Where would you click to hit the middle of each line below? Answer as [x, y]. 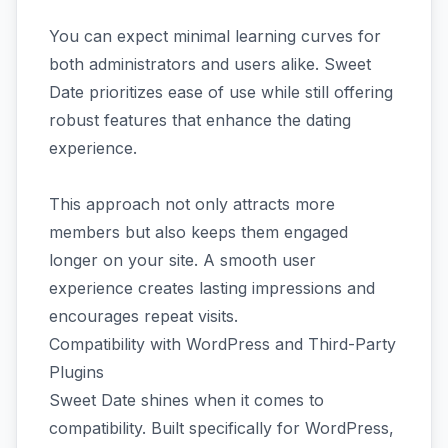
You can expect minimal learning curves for [215, 35]
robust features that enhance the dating [200, 119]
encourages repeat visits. [143, 315]
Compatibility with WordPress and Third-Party [222, 343]
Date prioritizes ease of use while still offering [221, 91]
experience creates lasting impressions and [212, 287]
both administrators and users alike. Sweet [210, 63]
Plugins [76, 371]
